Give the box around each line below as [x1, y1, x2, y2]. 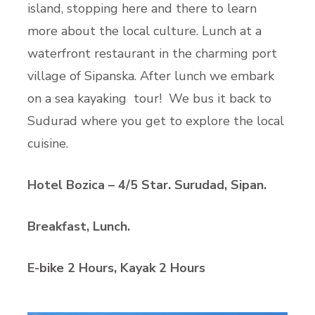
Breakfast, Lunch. [27, 217, 134, 235]
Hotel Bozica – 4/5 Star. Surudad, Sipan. [27, 176, 270, 193]
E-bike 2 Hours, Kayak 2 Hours [27, 259, 205, 276]
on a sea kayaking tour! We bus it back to [27, 89, 271, 107]
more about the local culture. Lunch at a [27, 22, 262, 39]
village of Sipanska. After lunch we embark [27, 67, 274, 84]
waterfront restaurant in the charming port [27, 44, 277, 62]
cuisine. [27, 134, 68, 152]
